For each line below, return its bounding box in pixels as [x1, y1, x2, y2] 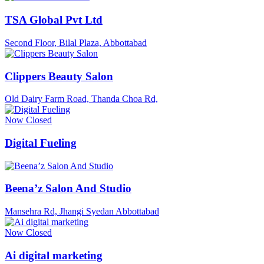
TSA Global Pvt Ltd [5, 14, 103, 27]
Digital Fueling [5, 136, 77, 149]
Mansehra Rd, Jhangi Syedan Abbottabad [5, 206, 159, 217]
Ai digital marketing [5, 249, 103, 262]
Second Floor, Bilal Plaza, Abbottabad [5, 37, 147, 48]
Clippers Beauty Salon [5, 70, 113, 82]
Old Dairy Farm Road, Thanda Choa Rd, [5, 94, 158, 104]
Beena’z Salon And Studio [5, 182, 131, 195]
